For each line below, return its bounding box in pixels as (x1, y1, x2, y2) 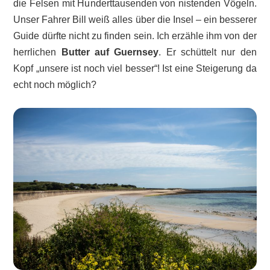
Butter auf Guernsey (61, 46, 159, 57)
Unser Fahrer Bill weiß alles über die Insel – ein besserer (13, 14, 257, 25)
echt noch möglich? (13, 79, 97, 90)
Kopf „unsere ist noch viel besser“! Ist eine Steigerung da (13, 63, 257, 74)
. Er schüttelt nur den (159, 46, 257, 57)
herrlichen (13, 46, 61, 57)
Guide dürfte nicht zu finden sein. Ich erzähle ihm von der (13, 30, 257, 41)
